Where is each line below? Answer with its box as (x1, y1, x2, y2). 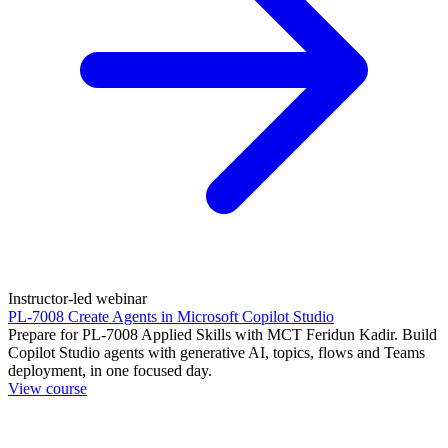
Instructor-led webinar (8, 290, 147, 308)
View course (8, 380, 87, 398)
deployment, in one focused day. (8, 362, 212, 380)
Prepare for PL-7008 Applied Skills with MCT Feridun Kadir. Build (8, 326, 437, 344)
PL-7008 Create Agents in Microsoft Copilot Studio (8, 308, 334, 326)
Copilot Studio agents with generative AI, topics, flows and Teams (8, 344, 425, 362)
